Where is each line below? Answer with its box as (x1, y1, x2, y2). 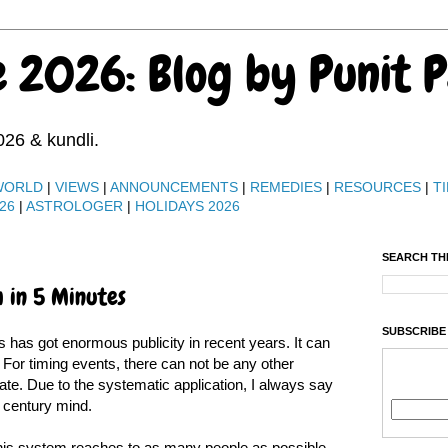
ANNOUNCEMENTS (109, 179, 238, 195)
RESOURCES (333, 179, 421, 195)
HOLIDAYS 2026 (134, 198, 240, 214)
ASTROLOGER (25, 198, 123, 214)
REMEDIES (249, 179, 322, 195)
